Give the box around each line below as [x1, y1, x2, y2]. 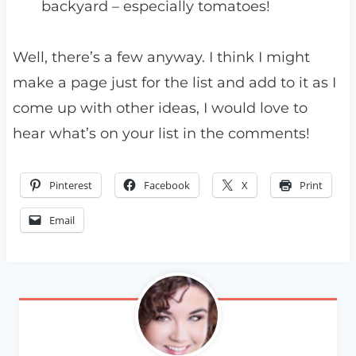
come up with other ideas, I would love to [12, 99, 308, 118]
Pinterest [48, 178, 92, 193]
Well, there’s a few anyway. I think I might [12, 48, 310, 67]
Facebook [143, 178, 190, 193]
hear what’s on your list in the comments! [12, 125, 310, 143]
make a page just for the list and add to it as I [12, 74, 336, 92]
